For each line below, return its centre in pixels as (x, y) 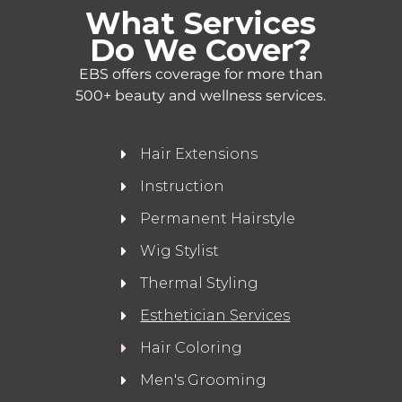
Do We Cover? (201, 51)
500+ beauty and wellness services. (201, 96)
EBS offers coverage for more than (201, 74)
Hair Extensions (199, 154)
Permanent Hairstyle (218, 219)
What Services (201, 24)
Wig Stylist (180, 251)
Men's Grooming (204, 380)
